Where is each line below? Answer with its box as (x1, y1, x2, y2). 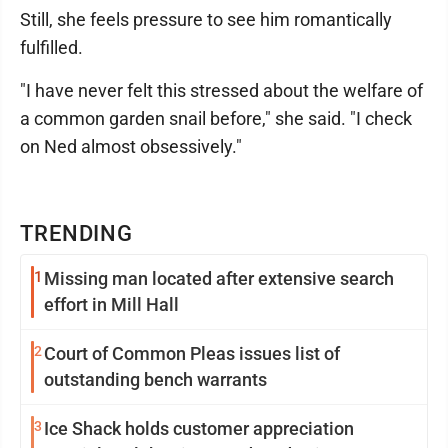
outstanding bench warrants (44, 369, 267, 390)
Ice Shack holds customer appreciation (44, 418, 354, 439)
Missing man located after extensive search (44, 268, 394, 289)
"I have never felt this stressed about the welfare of (20, 80, 423, 101)
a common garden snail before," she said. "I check (20, 108, 412, 129)
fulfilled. (20, 37, 83, 58)
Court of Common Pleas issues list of (44, 343, 340, 364)
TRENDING (20, 221, 134, 246)
